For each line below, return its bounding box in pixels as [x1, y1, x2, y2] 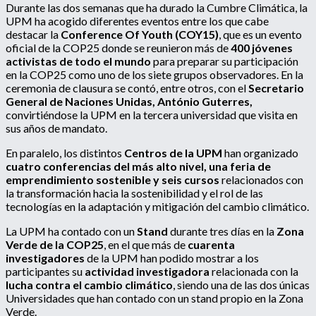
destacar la [6, 28, 61, 42]
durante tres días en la [170, 224, 276, 238]
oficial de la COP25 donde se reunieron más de [6, 41, 231, 55]
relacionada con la [212, 265, 298, 279]
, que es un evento [219, 28, 302, 42]
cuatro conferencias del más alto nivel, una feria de [6, 159, 271, 174]
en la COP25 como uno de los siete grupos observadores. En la [6, 68, 303, 82]
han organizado [222, 146, 298, 160]
